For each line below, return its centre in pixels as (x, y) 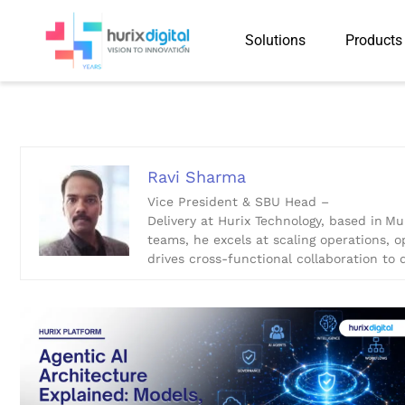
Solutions (275, 40)
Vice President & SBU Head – (238, 202)
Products (373, 40)
